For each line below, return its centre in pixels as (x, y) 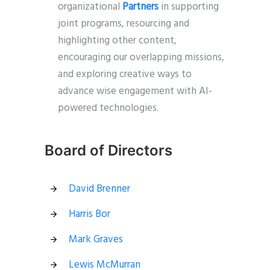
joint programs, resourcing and (124, 24)
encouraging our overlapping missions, (141, 58)
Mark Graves (96, 239)
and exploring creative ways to (125, 74)
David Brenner (99, 189)
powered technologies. (108, 108)
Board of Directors (108, 150)
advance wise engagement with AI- (135, 91)
